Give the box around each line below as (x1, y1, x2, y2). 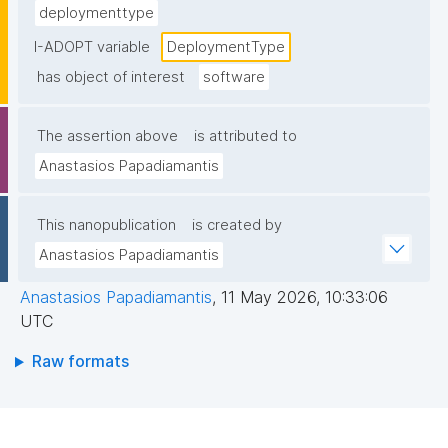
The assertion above (37, 127, 178, 146)
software (203, 68, 265, 87)
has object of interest (37, 68, 185, 87)
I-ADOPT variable (34, 38, 150, 57)
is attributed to (194, 127, 297, 146)
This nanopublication (37, 216, 176, 235)
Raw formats (31, 351, 129, 372)
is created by (192, 216, 282, 235)
